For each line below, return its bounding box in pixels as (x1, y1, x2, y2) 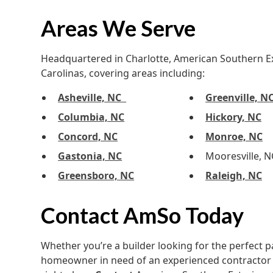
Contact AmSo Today (41, 202, 244, 229)
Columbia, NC (58, 110, 125, 124)
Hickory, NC (205, 110, 262, 124)
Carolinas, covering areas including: (41, 66, 205, 80)
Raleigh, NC (205, 169, 263, 183)
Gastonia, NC (58, 149, 122, 163)
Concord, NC (58, 130, 118, 144)
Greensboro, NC (58, 169, 135, 183)
